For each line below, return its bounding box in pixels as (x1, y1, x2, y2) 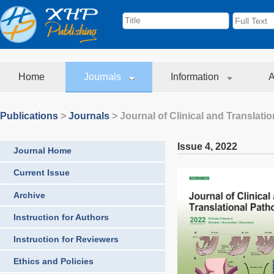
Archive (13, 190, 45, 200)
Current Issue (13, 168, 70, 178)
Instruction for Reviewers (13, 234, 119, 244)
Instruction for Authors (13, 212, 109, 222)
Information (171, 72, 221, 82)
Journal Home (13, 146, 72, 156)
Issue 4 (177, 141, 210, 152)
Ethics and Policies (13, 256, 94, 267)
